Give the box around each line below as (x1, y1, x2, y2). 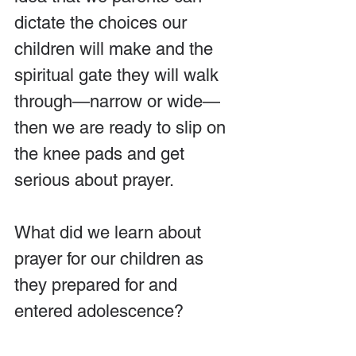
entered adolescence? (14, 301, 184, 321)
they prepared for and (14, 275, 182, 295)
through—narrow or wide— (14, 91, 220, 111)
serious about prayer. (14, 170, 174, 190)
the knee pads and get (14, 144, 189, 164)
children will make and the (14, 39, 218, 59)
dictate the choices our (14, 13, 192, 33)
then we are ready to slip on (14, 118, 230, 137)
